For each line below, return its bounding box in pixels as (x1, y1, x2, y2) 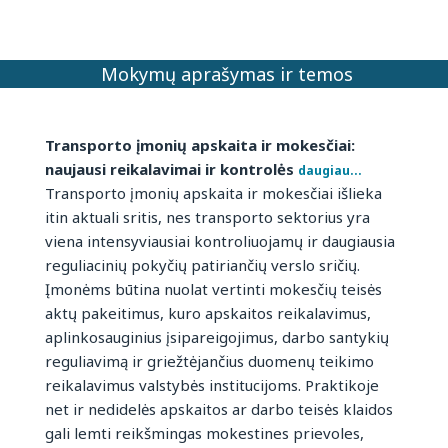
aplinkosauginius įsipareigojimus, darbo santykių (45, 327, 389, 348)
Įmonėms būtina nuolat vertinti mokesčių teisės (45, 279, 382, 300)
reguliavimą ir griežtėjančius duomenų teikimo (45, 351, 374, 372)
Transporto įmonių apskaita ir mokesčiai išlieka (45, 183, 382, 204)
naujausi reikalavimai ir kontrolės (45, 159, 298, 180)
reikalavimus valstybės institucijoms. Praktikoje (45, 375, 379, 396)
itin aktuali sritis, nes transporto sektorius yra (45, 207, 370, 228)
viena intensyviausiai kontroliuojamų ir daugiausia (45, 231, 395, 252)
